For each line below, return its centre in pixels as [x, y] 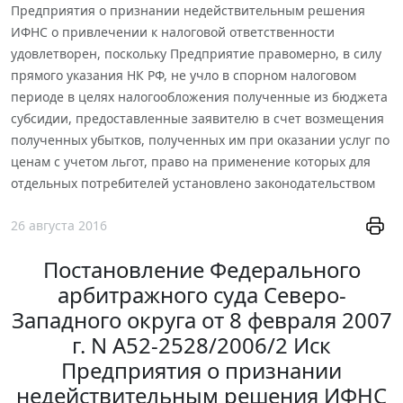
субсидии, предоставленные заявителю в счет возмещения [197, 118]
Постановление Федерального [201, 270]
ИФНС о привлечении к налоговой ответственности [173, 31]
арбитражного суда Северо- [201, 295]
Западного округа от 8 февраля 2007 [201, 320]
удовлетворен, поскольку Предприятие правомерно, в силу [196, 53]
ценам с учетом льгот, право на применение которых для [191, 161]
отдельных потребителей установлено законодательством [193, 183]
